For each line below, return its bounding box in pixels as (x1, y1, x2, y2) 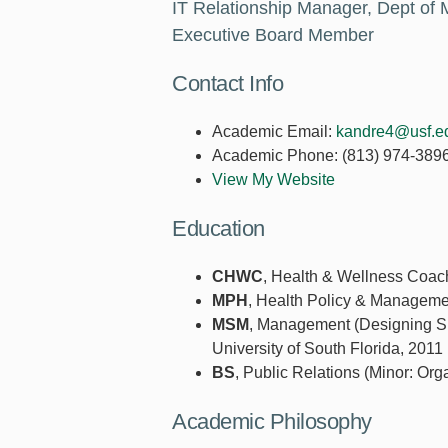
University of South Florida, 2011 (212, 340, 443, 358)
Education (172, 216, 265, 242)
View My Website (212, 171, 335, 189)
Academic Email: (212, 123, 332, 141)
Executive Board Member (172, 25, 374, 46)
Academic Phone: (212, 147, 338, 165)
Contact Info (172, 71, 283, 97)
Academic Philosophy (172, 409, 372, 435)
